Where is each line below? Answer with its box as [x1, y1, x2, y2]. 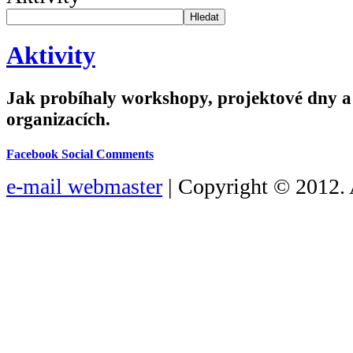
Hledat [190, 10, 219, 23]
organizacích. [6, 108, 110, 129]
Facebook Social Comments [6, 147, 154, 161]
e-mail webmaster [6, 173, 162, 199]
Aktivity [6, 40, 95, 69]
